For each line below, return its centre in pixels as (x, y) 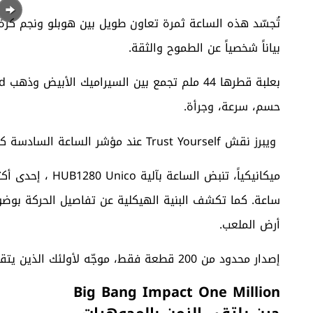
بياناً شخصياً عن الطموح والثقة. (204, 48)
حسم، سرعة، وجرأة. (232, 107)
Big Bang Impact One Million (177, 292)
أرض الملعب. (250, 224)
